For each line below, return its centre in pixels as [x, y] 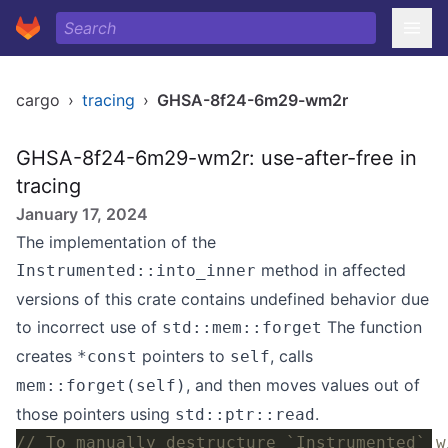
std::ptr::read [245, 414]
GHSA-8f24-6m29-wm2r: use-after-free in [216, 158]
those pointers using [95, 414]
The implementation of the [116, 242]
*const [107, 356]
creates [46, 356]
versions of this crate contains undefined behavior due [222, 299]
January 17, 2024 [82, 214]
